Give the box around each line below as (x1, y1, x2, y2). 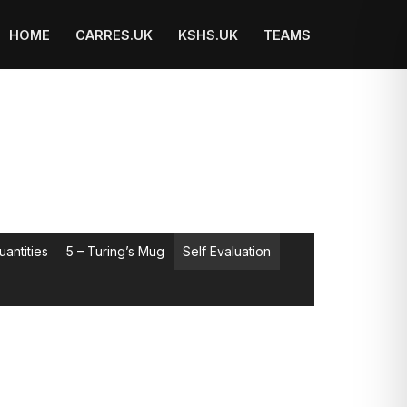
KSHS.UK (178, 27, 238, 43)
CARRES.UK (75, 27, 153, 43)
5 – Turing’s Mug (66, 243, 164, 259)
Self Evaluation (183, 243, 271, 259)
